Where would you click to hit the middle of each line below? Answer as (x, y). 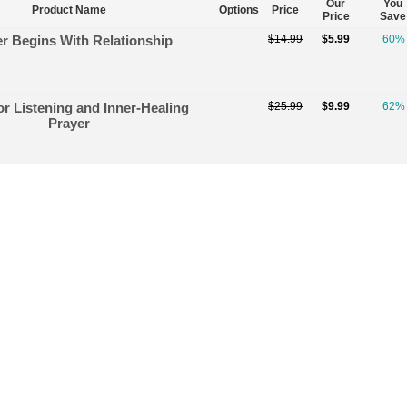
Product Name (69, 10)
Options (239, 10)
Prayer (69, 123)
